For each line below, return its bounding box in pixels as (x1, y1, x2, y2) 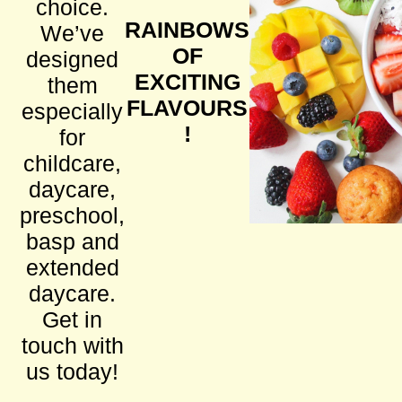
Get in (42, 306, 103, 332)
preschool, (20, 202, 126, 228)
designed (26, 46, 119, 72)
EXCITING (134, 68, 240, 94)
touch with (21, 332, 124, 358)
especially (22, 98, 124, 124)
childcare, (23, 150, 122, 176)
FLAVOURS (127, 94, 249, 120)
